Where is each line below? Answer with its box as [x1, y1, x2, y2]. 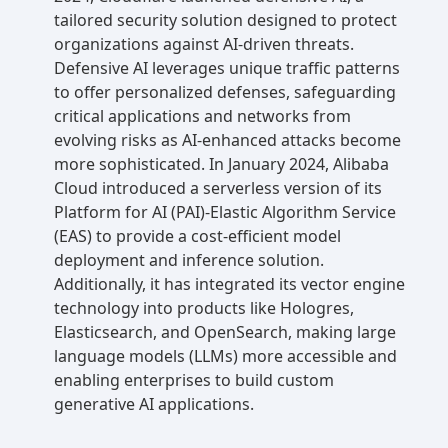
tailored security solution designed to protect [54, 9, 397, 32]
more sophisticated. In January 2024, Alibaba [54, 153, 389, 176]
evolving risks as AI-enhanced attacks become [54, 129, 401, 152]
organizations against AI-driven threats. [54, 33, 354, 56]
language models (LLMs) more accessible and [54, 345, 397, 368]
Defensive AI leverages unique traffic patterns [54, 57, 400, 80]
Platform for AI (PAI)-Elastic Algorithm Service [54, 201, 396, 224]
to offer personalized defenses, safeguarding [54, 81, 396, 104]
